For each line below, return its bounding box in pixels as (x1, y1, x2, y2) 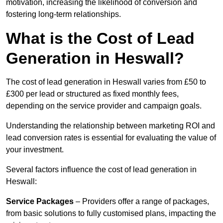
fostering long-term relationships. (6, 10, 121, 19)
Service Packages (6, 197, 74, 206)
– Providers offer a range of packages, (74, 197, 209, 206)
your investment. (6, 145, 64, 154)
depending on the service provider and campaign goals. (6, 102, 202, 111)
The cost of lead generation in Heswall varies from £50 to (6, 78, 206, 87)
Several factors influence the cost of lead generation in (6, 165, 197, 174)
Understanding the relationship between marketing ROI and (6, 121, 215, 130)
